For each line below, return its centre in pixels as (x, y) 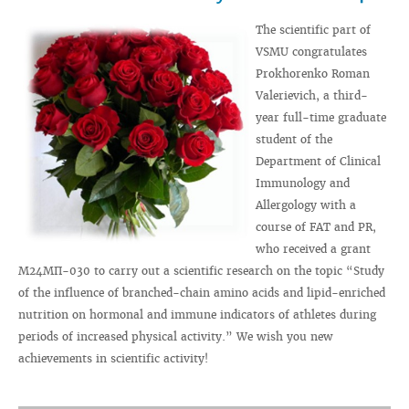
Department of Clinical (318, 161)
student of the (294, 139)
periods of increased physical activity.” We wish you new (176, 336)
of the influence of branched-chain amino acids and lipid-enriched (202, 293)
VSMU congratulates (311, 52)
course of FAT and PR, (316, 227)
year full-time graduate (321, 117)
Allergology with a (306, 205)
